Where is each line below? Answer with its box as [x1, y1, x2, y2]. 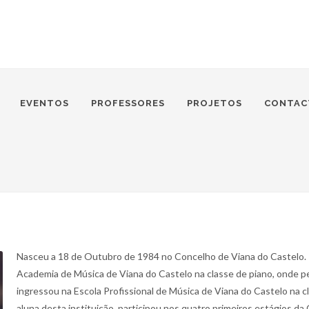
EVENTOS [20, 98, 69, 108]
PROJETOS [187, 98, 242, 108]
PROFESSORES [91, 98, 165, 108]
